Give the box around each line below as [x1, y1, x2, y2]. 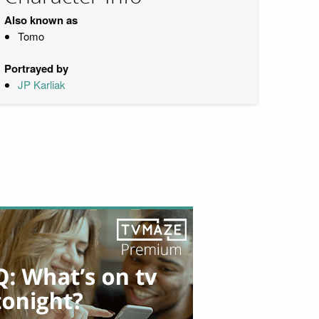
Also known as [4, 12, 78, 28]
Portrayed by [4, 61, 68, 76]
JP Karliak [17, 77, 66, 92]
